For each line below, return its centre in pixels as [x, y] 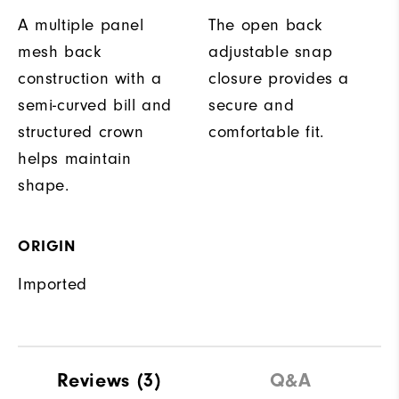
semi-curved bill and [95, 106]
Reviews [93, 381]
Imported [53, 285]
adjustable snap [271, 52]
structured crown [81, 132]
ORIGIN [47, 247]
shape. [44, 186]
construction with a [90, 79]
